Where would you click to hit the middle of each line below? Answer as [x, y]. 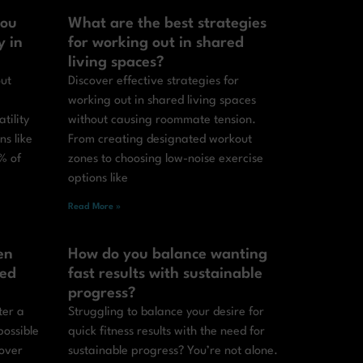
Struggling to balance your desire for [166, 313]
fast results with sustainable [165, 274]
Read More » [94, 207]
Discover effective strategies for [153, 82]
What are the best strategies [167, 24]
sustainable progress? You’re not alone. [173, 352]
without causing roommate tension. [162, 121]
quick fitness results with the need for [166, 332]
